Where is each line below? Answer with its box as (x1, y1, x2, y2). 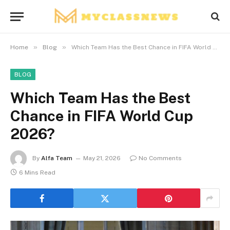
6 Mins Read (19, 169, 55, 176)
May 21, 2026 (83, 155, 121, 162)
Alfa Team (41, 155, 72, 162)
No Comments (139, 155, 182, 162)
